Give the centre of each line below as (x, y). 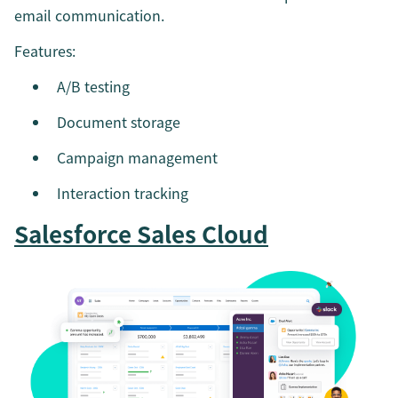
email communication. (89, 16)
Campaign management (137, 158)
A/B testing (93, 87)
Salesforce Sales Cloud (141, 234)
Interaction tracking (123, 193)
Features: (45, 51)
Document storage (119, 122)
